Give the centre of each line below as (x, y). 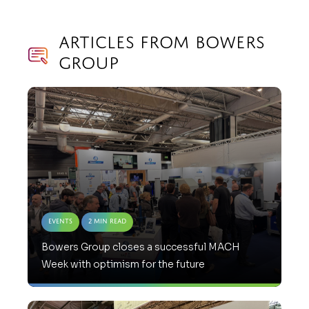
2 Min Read (107, 221)
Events (60, 221)
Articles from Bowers (162, 42)
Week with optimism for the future (123, 265)
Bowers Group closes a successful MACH (141, 247)
